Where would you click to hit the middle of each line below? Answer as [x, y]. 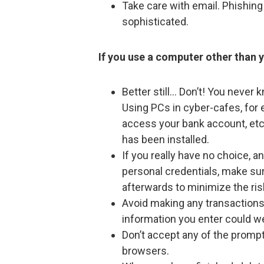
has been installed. [166, 139]
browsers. [146, 250]
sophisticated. [155, 22]
